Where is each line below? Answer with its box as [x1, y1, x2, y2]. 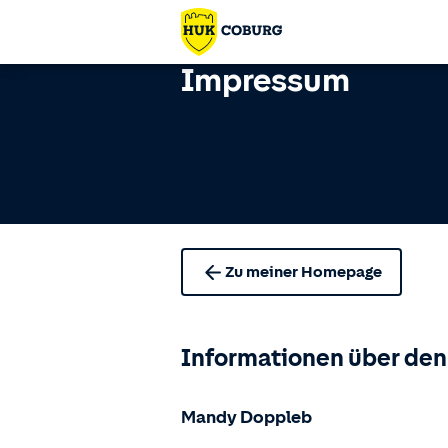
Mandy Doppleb [181, 407, 312, 427]
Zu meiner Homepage [225, 263, 382, 281]
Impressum [181, 62, 350, 98]
